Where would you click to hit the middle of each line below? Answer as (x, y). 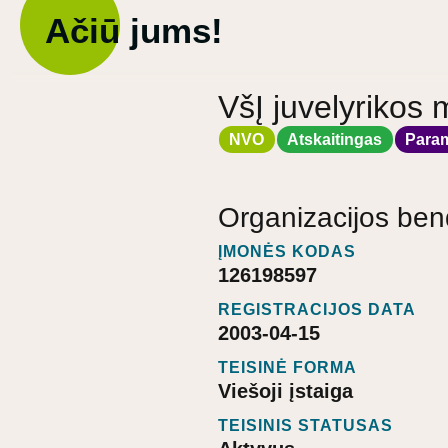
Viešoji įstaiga (285, 391)
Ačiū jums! (134, 30)
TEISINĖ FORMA (287, 368)
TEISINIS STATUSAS (305, 426)
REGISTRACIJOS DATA (317, 310)
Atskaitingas (335, 139)
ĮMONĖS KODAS (287, 252)
